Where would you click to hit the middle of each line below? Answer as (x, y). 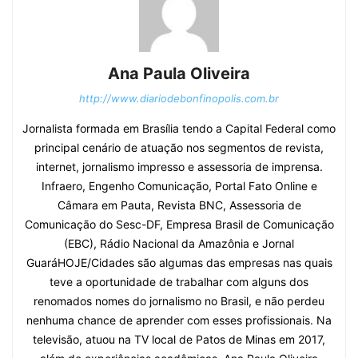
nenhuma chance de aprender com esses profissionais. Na (179, 320)
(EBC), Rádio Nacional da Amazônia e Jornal (179, 243)
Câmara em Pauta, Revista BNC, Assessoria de (179, 205)
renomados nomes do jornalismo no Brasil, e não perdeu (179, 300)
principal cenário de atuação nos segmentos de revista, (179, 147)
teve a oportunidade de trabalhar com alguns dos (179, 281)
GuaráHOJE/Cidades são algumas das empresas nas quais (179, 262)
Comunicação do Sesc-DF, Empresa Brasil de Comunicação (179, 224)
